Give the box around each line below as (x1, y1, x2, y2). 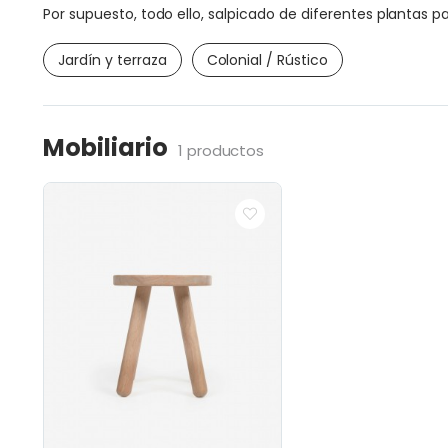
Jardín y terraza (58, 49, 167, 70)
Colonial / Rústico (206, 49, 328, 70)
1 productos (177, 139, 265, 161)
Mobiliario (43, 130, 168, 164)
